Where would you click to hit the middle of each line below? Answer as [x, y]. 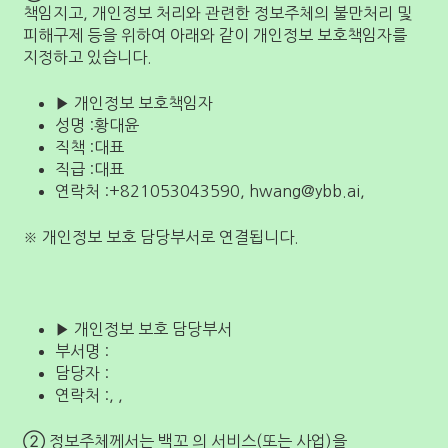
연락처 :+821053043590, [152, 191]
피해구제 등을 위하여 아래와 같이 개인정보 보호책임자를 [215, 35]
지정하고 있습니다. [87, 57]
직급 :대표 [89, 169]
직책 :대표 [89, 147]
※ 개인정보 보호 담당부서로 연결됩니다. [161, 237]
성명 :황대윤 [97, 125]
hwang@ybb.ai [304, 191]
